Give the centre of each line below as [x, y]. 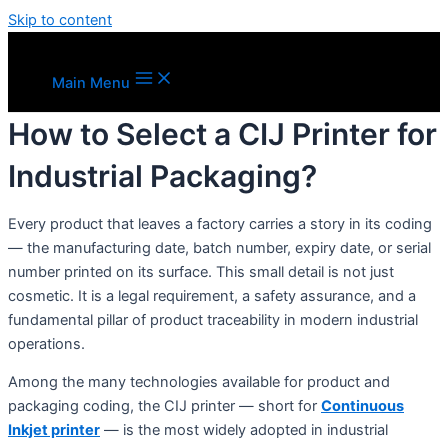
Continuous [362, 406]
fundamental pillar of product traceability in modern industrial [213, 319]
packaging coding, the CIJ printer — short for [164, 406]
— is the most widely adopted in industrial [244, 430]
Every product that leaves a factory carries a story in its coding [220, 223]
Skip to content [60, 20]
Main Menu [91, 83]
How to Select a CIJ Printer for [222, 134]
